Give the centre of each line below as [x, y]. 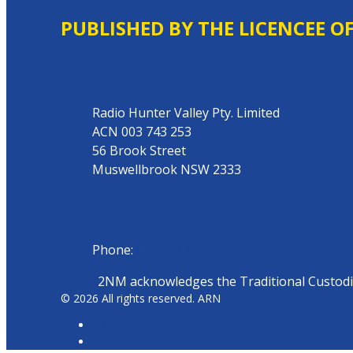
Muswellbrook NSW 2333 [167, 169]
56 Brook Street [139, 150]
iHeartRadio [122, 341]
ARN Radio [120, 325]
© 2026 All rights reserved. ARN [141, 298]
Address [84, 63]
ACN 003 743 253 [142, 131]
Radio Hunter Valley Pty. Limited [186, 112]
